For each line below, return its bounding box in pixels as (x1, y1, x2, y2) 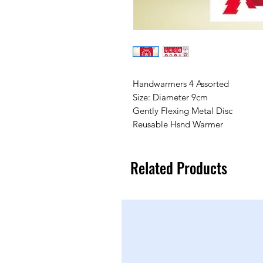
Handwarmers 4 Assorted (133, 77, 229, 89)
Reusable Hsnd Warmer (133, 118, 223, 130)
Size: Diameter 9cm (133, 91, 208, 103)
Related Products (130, 156, 227, 178)
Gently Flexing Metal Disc (133, 104, 232, 116)
